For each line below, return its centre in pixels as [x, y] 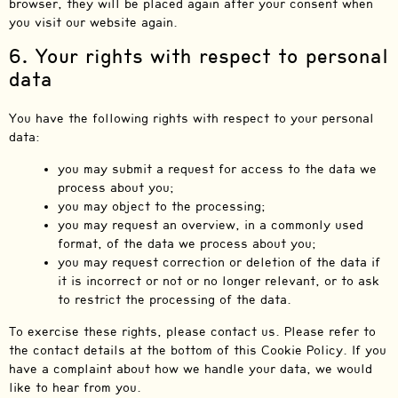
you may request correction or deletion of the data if [219, 262]
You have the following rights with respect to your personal [191, 119]
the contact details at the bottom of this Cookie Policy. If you [198, 350]
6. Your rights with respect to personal [199, 57]
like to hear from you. [75, 387]
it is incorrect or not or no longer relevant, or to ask [219, 281]
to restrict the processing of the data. [175, 299]
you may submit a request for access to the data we [217, 169]
